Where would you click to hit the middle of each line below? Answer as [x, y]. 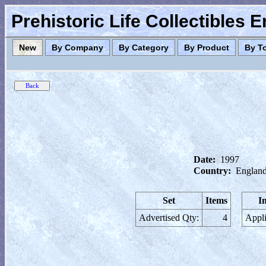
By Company [77, 47]
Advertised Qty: [169, 218]
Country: [212, 171]
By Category [144, 47]
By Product [207, 47]
